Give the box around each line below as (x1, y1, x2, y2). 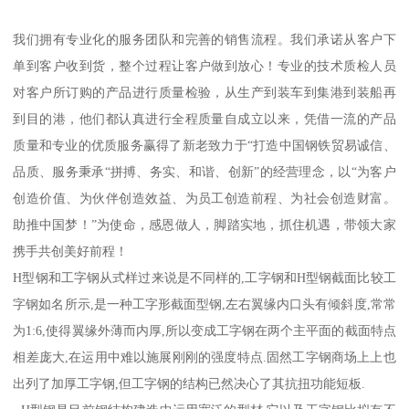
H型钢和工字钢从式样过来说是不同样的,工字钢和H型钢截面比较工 (13, 270, 396, 286)
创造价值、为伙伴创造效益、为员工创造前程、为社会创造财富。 (13, 191, 396, 206)
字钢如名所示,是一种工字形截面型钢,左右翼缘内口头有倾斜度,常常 (13, 297, 396, 312)
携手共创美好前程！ (13, 244, 129, 259)
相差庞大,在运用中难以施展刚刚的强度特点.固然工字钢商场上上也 (13, 350, 396, 365)
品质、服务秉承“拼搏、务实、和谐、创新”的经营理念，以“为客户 (13, 164, 396, 180)
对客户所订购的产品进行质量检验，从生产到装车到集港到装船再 (13, 85, 396, 100)
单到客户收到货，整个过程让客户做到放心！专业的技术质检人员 (13, 58, 396, 74)
